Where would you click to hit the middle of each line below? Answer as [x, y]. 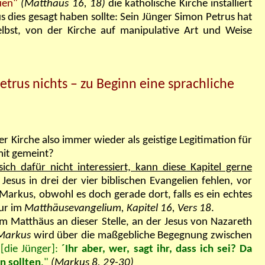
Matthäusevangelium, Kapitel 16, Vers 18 [118, 209]
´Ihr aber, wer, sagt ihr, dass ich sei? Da [155, 250]
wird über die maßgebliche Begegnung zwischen [141, 236]
